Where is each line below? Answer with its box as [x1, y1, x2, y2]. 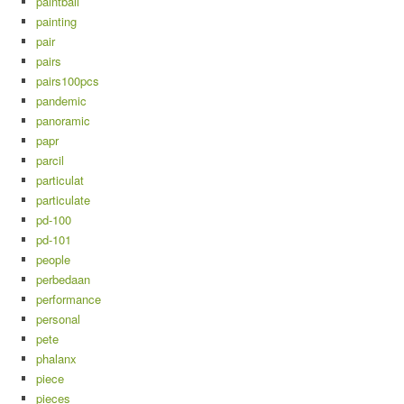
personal [36, 310, 80, 327]
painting [36, 13, 77, 30]
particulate [36, 191, 90, 208]
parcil [36, 151, 64, 169]
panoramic [36, 112, 90, 129]
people [36, 251, 70, 268]
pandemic [36, 92, 87, 109]
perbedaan [36, 271, 90, 288]
